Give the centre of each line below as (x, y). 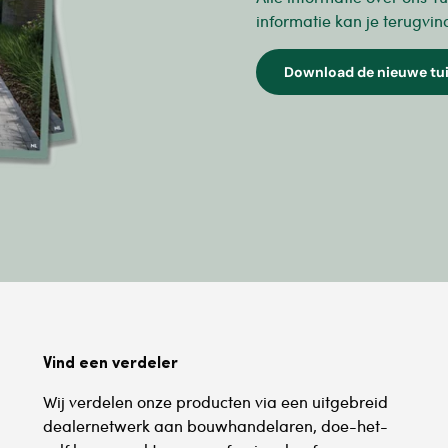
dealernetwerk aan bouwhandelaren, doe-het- (215, 426)
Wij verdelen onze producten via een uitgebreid (215, 402)
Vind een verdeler (110, 362)
